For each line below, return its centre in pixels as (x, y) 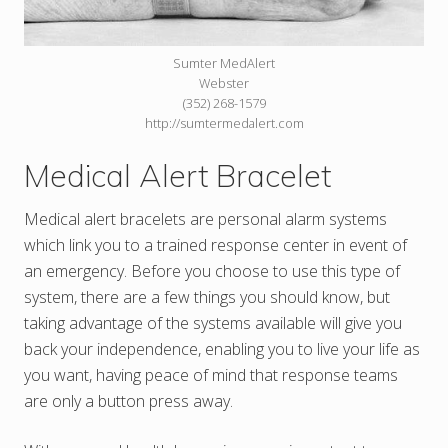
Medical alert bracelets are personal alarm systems (205, 219)
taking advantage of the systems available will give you (213, 323)
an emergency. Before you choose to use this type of (212, 271)
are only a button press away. (128, 401)
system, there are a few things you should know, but (207, 297)
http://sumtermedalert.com (224, 123)
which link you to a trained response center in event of (215, 245)
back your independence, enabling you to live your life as (222, 349)
